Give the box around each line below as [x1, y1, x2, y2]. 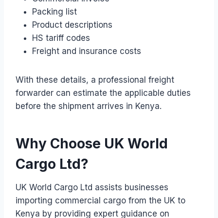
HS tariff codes [32, 33, 90, 43]
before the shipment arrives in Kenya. [16, 101, 162, 111]
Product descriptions [32, 19, 112, 30]
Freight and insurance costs [32, 46, 141, 56]
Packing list [32, 6, 77, 17]
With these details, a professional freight [16, 74, 174, 85]
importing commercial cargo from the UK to [16, 195, 185, 205]
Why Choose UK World [16, 135, 168, 152]
